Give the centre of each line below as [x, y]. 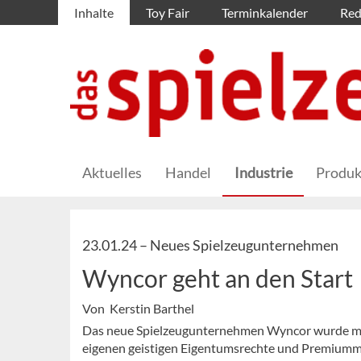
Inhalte [94, 12]
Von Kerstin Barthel [138, 309]
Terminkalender [265, 12]
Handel [188, 173]
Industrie [263, 173]
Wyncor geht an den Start [218, 278]
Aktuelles [112, 173]
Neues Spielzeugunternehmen [244, 245]
